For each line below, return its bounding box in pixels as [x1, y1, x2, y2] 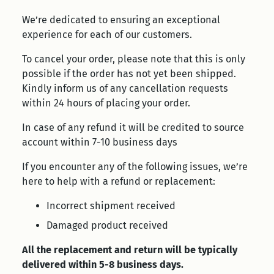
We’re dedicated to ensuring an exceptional [22, 14, 220, 26]
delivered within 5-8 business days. [22, 259, 183, 270]
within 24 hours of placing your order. [22, 97, 190, 109]
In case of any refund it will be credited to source [22, 122, 244, 133]
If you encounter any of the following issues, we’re [22, 161, 248, 172]
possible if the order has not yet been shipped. [22, 68, 236, 80]
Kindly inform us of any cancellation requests [22, 83, 228, 94]
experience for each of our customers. [22, 29, 192, 40]
